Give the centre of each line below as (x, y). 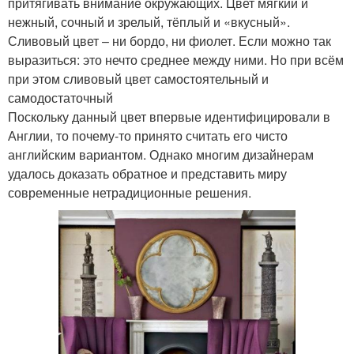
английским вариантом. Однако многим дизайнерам (161, 154)
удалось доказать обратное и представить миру (147, 173)
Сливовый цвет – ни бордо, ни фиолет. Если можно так (169, 40)
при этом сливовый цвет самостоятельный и (138, 78)
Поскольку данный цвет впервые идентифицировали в (169, 116)
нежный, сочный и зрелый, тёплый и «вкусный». (149, 21)
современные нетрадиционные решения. (130, 192)
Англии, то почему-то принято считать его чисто (148, 135)
